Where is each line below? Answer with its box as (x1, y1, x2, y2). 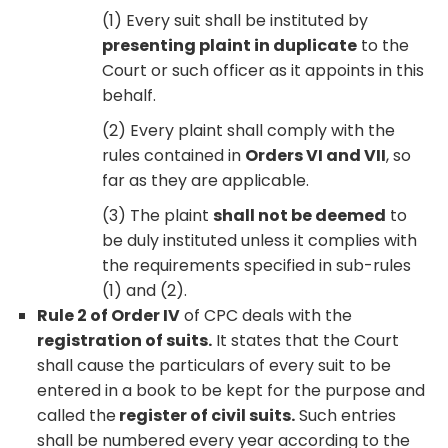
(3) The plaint (102, 203, 214, 227)
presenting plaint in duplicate (102, 33, 358, 57)
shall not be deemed (213, 203, 387, 227)
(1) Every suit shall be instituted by (102, 8, 369, 32)
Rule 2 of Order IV (37, 303, 181, 327)
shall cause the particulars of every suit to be (37, 353, 392, 377)
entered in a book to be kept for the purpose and (37, 378, 426, 402)
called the (37, 403, 117, 427)
